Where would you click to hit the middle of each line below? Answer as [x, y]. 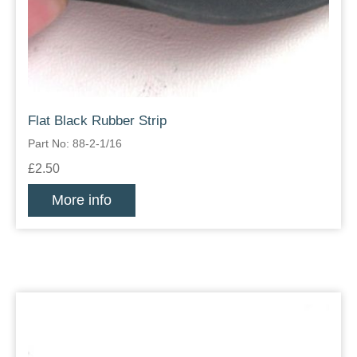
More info [82, 200]
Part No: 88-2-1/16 [75, 144]
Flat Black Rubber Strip [97, 121]
